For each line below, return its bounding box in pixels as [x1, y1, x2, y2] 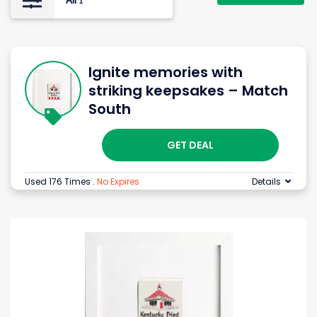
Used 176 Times [25, 175, 93, 188]
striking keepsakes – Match [88, 81, 288, 101]
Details [252, 175, 281, 188]
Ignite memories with [88, 62, 243, 83]
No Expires [97, 175, 139, 188]
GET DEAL [167, 138, 214, 153]
